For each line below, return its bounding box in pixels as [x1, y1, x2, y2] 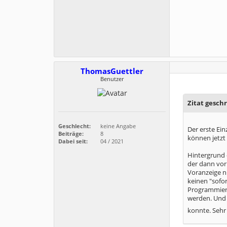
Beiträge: [58, 130, 84, 138]
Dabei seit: [58, 137, 88, 145]
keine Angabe [99, 122, 136, 130]
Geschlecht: [58, 122, 91, 130]
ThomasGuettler [81, 66, 143, 77]
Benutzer [100, 75, 124, 83]
